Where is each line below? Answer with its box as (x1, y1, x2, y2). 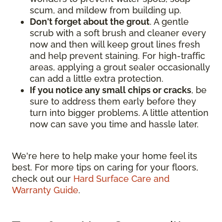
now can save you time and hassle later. (30, 119, 199, 130)
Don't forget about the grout (30, 16, 150, 27)
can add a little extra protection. (30, 73, 164, 84)
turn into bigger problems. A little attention (30, 108, 209, 118)
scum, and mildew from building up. (30, 5, 181, 16)
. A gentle (150, 16, 189, 27)
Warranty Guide (12, 185, 78, 196)
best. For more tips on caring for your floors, (12, 162, 198, 173)
